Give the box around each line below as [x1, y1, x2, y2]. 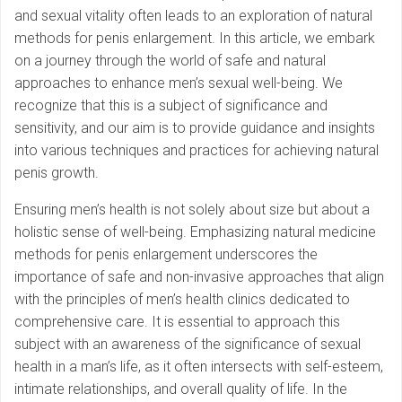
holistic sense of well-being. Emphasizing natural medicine [14, 223, 376, 241]
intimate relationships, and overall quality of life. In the [14, 380, 347, 398]
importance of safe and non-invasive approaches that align [14, 268, 384, 286]
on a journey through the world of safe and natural [14, 52, 326, 70]
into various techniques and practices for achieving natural [14, 142, 379, 160]
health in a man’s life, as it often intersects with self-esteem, [14, 358, 383, 376]
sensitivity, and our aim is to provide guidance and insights [14, 119, 375, 137]
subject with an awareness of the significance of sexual [14, 336, 361, 354]
